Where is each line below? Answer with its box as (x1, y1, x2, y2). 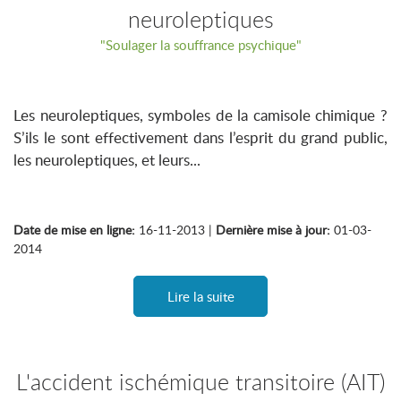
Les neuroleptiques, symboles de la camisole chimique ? (13, 105, 388, 125)
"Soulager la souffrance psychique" (99, 36, 302, 54)
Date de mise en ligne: (13, 221, 135, 238)
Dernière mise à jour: (216, 221, 330, 238)
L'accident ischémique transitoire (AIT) (16, 367, 385, 397)
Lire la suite (166, 287, 235, 305)
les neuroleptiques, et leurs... (13, 149, 200, 170)
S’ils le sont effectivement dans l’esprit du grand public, (13, 127, 388, 148)
